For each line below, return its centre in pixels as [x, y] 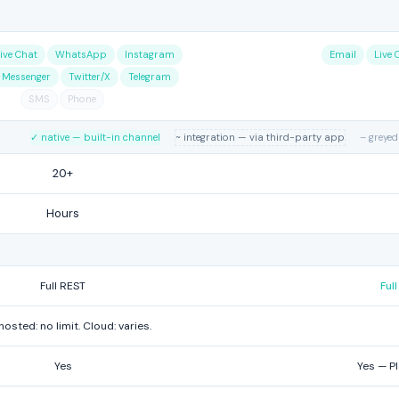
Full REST [63, 286]
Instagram [149, 54]
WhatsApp [81, 54]
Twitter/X [90, 77]
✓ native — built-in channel [95, 137]
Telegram [150, 77]
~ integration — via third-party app [260, 137]
